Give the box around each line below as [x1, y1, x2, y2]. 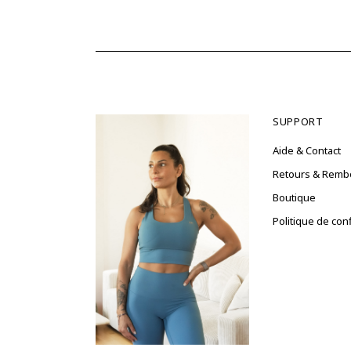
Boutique [273, 190, 316, 205]
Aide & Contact [273, 143, 341, 158]
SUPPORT [273, 114, 324, 129]
